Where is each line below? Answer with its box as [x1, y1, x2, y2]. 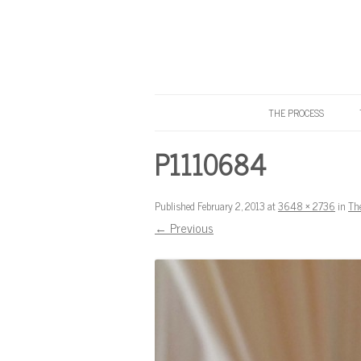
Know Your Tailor [155, 132, 221, 149]
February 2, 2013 [197, 197, 265, 214]
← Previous [155, 218, 214, 238]
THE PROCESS [268, 105, 324, 121]
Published [155, 197, 197, 214]
